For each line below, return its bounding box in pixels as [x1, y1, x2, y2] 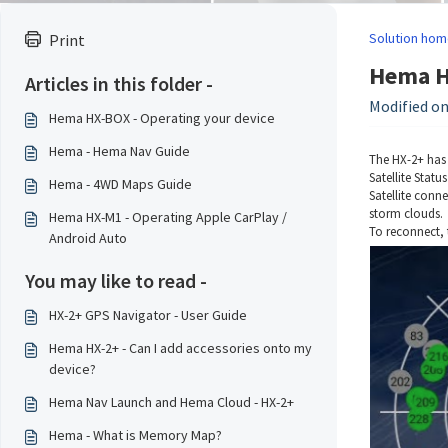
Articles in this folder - [25, 71, 213, 96]
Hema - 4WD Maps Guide [49, 175, 192, 193]
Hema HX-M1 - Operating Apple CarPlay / [49, 208, 287, 226]
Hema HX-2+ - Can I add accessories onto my [49, 339, 312, 357]
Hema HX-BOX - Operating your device [49, 109, 275, 127]
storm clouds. [368, 205, 446, 222]
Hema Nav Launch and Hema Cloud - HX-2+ [49, 393, 294, 411]
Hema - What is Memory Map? [49, 426, 222, 444]
